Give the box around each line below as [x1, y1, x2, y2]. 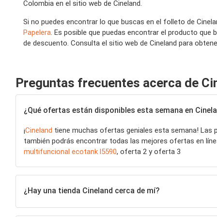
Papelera [23, 28, 51, 37]
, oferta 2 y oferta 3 [117, 147, 181, 156]
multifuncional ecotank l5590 [24, 147, 117, 156]
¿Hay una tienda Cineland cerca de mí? [24, 186, 159, 195]
